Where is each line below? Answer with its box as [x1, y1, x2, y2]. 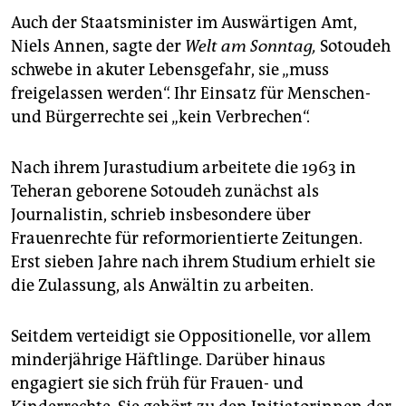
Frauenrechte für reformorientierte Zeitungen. [11, 228, 362, 249]
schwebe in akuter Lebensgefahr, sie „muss [11, 60, 329, 81]
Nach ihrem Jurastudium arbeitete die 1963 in [11, 158, 356, 179]
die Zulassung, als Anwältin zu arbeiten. [11, 275, 314, 296]
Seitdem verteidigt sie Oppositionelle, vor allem [11, 326, 371, 347]
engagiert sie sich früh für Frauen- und [11, 373, 304, 394]
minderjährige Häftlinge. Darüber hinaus [11, 350, 325, 371]
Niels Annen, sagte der [11, 36, 185, 57]
